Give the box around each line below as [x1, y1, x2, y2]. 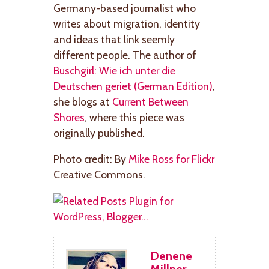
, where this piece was [85, 110, 184, 124]
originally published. [53, 126, 145, 139]
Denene [150, 249, 192, 263]
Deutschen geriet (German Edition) [53, 79, 213, 92]
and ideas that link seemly [53, 32, 175, 46]
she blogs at [53, 95, 112, 108]
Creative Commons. [53, 168, 145, 181]
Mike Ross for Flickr [128, 153, 214, 166]
